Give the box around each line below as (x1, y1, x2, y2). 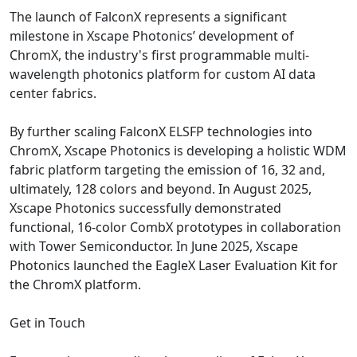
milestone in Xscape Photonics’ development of (10, 26, 294, 45)
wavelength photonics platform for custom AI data (10, 65, 316, 83)
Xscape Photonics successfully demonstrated (10, 198, 281, 217)
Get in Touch (10, 313, 85, 331)
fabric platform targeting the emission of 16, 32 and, (10, 160, 325, 178)
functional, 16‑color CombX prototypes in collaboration (10, 218, 341, 236)
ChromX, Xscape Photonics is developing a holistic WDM (10, 141, 347, 159)
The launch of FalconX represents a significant (10, 7, 287, 25)
